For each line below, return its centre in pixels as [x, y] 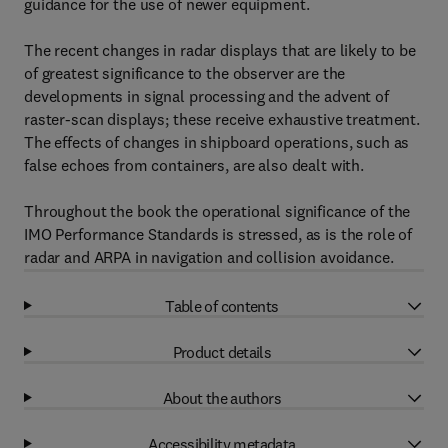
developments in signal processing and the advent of [206, 96]
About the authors [221, 397]
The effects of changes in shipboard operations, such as [217, 142]
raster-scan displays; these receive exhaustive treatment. [222, 119]
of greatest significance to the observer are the [185, 73]
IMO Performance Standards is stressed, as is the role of [218, 234]
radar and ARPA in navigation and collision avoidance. [209, 257]
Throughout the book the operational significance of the [217, 211]
